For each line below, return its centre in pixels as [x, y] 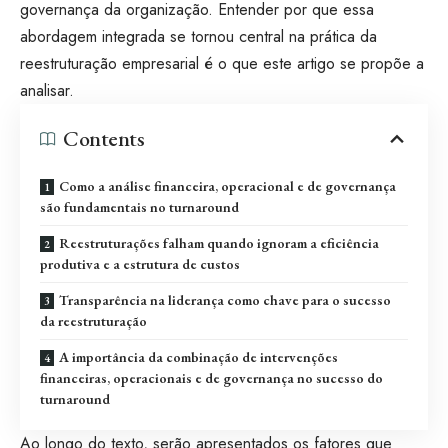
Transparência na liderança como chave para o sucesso [225, 299]
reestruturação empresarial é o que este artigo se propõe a [222, 63]
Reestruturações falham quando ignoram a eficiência [219, 242]
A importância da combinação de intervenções [198, 356]
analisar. [49, 90]
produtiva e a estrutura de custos [143, 263]
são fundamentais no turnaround [142, 206]
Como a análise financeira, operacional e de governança [227, 185]
